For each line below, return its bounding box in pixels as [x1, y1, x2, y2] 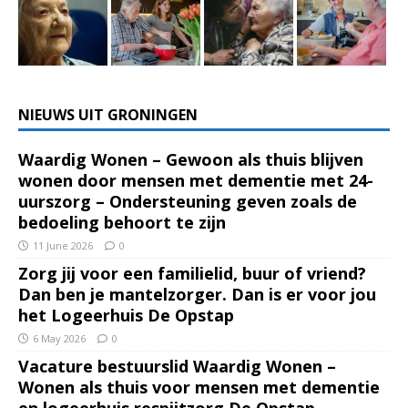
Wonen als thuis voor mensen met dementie [18, 375, 380, 398]
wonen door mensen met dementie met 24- [18, 168, 373, 191]
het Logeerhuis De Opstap [18, 303, 234, 326]
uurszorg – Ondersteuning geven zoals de [18, 189, 357, 212]
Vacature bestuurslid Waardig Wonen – [18, 354, 336, 377]
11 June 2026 [33, 238, 93, 252]
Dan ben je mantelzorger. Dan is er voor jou [18, 282, 376, 305]
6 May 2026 [33, 331, 86, 345]
